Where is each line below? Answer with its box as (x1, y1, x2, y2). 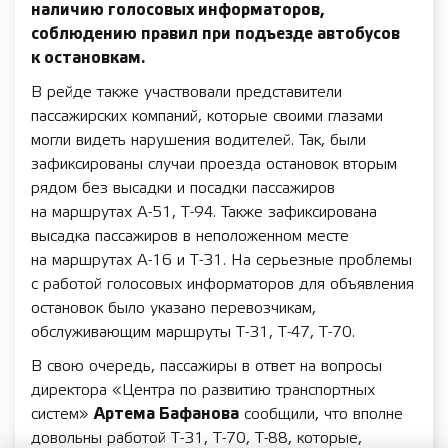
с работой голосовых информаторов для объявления (31, 277, 414, 292)
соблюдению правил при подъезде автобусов (31, 27, 400, 42)
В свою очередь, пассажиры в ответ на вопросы (31, 359, 382, 374)
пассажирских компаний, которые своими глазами (31, 109, 383, 124)
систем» (31, 407, 94, 422)
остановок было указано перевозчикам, (31, 301, 316, 316)
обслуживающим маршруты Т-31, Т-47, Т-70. (31, 325, 355, 340)
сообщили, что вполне (239, 407, 403, 422)
